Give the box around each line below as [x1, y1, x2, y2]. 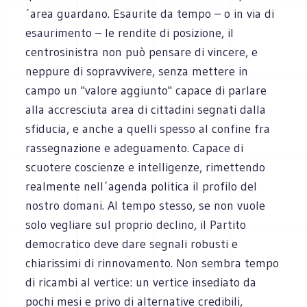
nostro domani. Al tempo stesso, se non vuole [25, 197, 266, 213]
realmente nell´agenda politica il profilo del [25, 178, 258, 194]
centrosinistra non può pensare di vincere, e [25, 44, 258, 60]
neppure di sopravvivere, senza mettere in [25, 63, 249, 79]
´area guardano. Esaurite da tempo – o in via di [25, 5, 275, 21]
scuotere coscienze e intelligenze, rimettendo [25, 159, 266, 175]
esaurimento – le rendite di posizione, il [25, 25, 234, 40]
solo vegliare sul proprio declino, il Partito [25, 217, 247, 232]
